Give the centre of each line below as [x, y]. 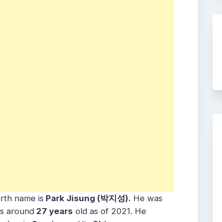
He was [147, 198]
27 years [54, 211]
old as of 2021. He [110, 211]
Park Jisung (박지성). [87, 198]
